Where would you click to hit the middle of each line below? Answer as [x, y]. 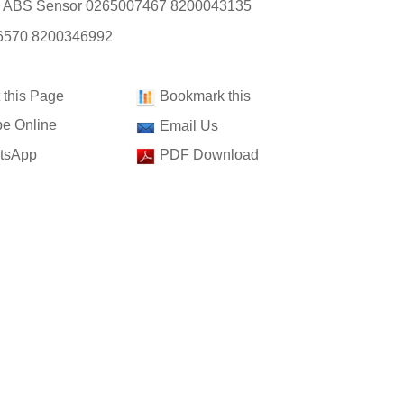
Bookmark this [205, 96]
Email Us [189, 125]
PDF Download [209, 154]
